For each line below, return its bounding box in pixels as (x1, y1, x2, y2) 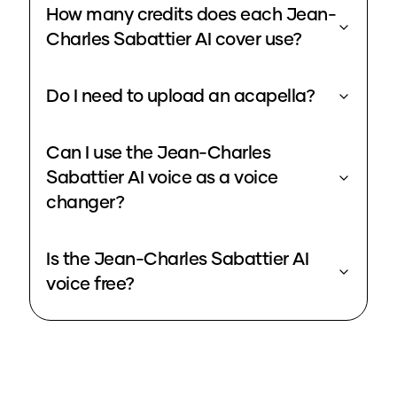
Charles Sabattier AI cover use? (46, 31, 302, 50)
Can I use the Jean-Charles (46, 144, 270, 163)
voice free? (46, 276, 135, 294)
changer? (46, 194, 124, 213)
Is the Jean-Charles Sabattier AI (46, 251, 308, 269)
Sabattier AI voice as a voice (46, 169, 278, 188)
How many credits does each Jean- (46, 6, 336, 25)
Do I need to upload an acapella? (46, 88, 315, 106)
